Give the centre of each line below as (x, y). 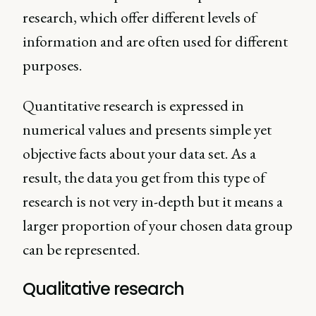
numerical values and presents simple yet (147, 129)
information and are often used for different (155, 41)
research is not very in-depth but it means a (153, 201)
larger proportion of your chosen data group (158, 225)
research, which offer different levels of (139, 17)
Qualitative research (103, 289)
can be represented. (81, 249)
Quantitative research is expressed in (133, 105)
